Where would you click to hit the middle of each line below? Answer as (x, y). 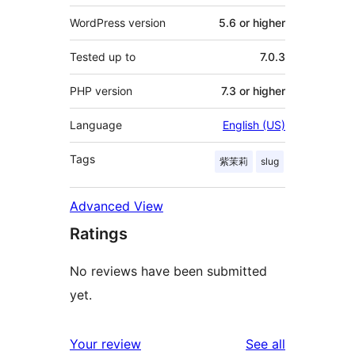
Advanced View (116, 206)
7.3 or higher (253, 91)
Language (96, 125)
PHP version (101, 91)
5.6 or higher (252, 23)
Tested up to (103, 57)
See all (265, 344)
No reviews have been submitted (168, 271)
